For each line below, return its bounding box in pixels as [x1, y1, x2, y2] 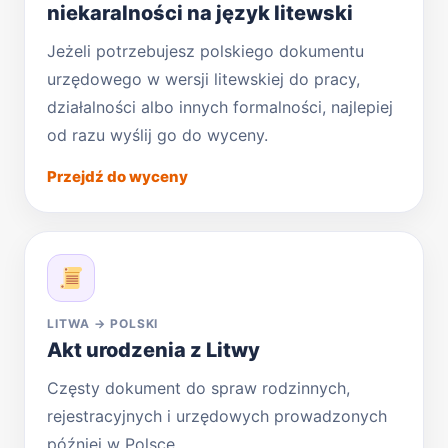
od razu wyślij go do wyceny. [47, 124, 268, 145]
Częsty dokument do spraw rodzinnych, [47, 377, 350, 398]
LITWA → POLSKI [47, 315, 159, 331]
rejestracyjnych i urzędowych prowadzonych [47, 405, 387, 426]
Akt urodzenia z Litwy [47, 337, 260, 362]
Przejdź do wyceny [47, 166, 188, 186]
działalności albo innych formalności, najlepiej [47, 96, 393, 117]
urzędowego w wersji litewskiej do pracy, [47, 68, 360, 89]
